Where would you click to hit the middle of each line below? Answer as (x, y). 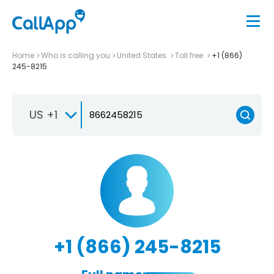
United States (143, 55)
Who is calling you (76, 55)
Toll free (190, 55)
